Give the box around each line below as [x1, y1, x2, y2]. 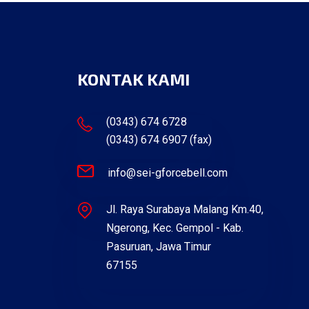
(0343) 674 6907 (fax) [106, 133, 212, 147]
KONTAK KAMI [77, 69, 190, 90]
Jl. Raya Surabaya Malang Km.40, [106, 203, 264, 217]
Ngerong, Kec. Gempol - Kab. [106, 221, 244, 235]
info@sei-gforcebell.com [108, 166, 228, 179]
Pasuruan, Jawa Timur [106, 240, 212, 254]
